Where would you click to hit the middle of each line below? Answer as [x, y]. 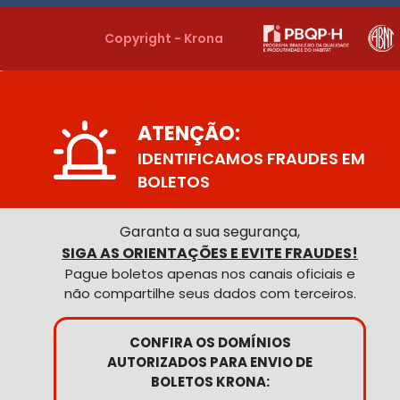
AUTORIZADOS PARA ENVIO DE [210, 362]
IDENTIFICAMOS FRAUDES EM [251, 158]
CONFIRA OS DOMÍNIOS [210, 342]
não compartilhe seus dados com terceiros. [210, 293]
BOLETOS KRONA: [210, 382]
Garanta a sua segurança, [210, 232]
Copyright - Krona [164, 38]
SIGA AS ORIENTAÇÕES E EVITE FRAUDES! [210, 253]
